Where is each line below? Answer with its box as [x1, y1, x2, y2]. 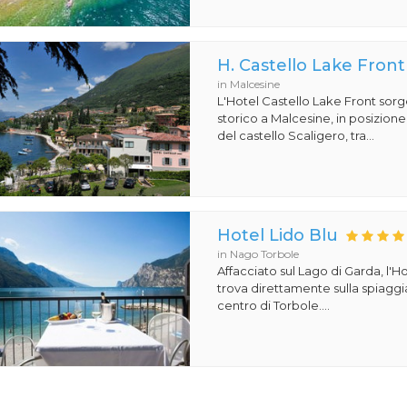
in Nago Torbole [217, 247, 300, 261]
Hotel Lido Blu [217, 225, 339, 245]
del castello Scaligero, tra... [217, 128, 375, 143]
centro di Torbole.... [217, 298, 331, 313]
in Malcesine [217, 77, 281, 91]
